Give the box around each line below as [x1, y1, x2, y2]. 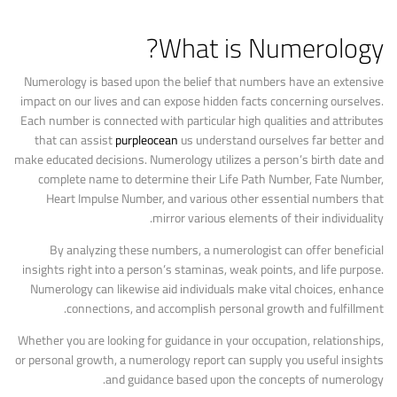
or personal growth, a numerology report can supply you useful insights [15, 348, 384, 371]
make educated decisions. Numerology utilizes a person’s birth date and [14, 148, 384, 171]
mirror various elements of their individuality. [152, 206, 384, 230]
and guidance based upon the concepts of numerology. [105, 368, 384, 391]
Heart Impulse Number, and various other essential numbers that [46, 187, 384, 210]
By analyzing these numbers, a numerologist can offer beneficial [50, 238, 384, 261]
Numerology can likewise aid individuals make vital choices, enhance [30, 277, 384, 300]
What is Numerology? [159, 23, 384, 73]
